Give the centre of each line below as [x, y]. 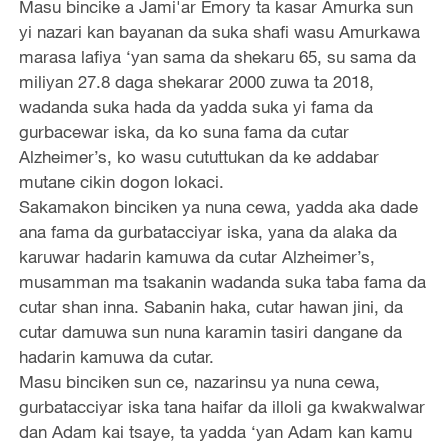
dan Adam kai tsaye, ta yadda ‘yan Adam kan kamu [215, 432]
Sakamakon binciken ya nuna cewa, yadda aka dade [218, 207]
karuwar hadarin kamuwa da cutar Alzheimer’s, [196, 257]
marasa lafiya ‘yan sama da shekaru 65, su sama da [217, 57]
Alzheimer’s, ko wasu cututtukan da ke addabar [198, 157]
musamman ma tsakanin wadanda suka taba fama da [222, 282]
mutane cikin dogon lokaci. [121, 182]
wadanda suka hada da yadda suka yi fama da [195, 107]
